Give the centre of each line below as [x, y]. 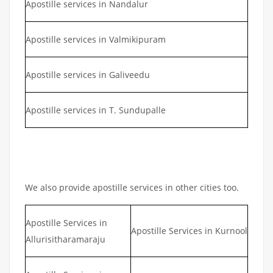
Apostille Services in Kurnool [189, 231]
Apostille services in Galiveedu [88, 75]
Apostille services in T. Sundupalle [96, 110]
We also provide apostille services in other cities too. [132, 188]
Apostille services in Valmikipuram [96, 40]
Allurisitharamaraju [66, 239]
